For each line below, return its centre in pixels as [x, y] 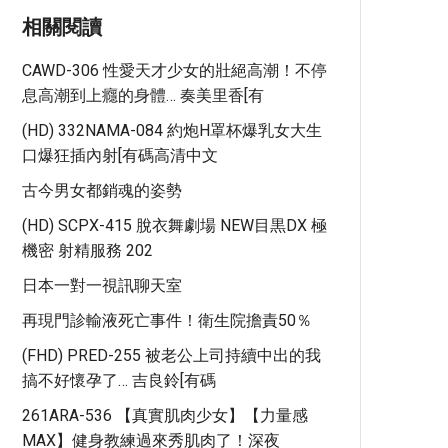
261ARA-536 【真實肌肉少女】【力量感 [165, 415]
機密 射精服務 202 [87, 250]
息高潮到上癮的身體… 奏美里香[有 [143, 95]
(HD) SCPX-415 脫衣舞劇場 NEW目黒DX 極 [174, 225]
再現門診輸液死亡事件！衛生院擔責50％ [167, 320]
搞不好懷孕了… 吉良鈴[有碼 [119, 380]
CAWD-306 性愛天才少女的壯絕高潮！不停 [174, 70]
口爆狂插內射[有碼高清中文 [120, 155]
